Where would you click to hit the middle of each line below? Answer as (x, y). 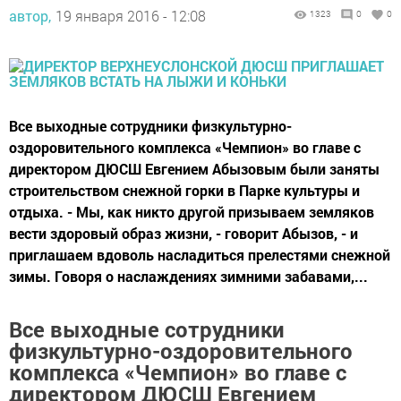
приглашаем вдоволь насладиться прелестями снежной (200, 255)
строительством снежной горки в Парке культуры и (184, 191)
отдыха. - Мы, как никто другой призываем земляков (192, 212)
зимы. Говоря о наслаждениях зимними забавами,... (188, 277)
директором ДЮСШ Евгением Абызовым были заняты (194, 169)
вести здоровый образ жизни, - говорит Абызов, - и (183, 234)
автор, (30, 16)
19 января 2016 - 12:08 (131, 16)
